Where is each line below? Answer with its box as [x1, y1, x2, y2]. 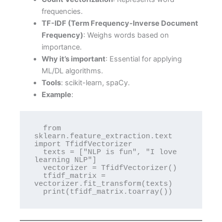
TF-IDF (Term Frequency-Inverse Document [41, 18, 198, 28]
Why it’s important [41, 54, 106, 63]
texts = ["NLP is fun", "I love [34, 148, 44, 156]
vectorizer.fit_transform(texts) [34, 179, 173, 188]
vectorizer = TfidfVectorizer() [34, 164, 44, 172]
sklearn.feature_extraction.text [34, 132, 173, 140]
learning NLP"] [34, 156, 97, 164]
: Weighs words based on [83, 30, 169, 40]
